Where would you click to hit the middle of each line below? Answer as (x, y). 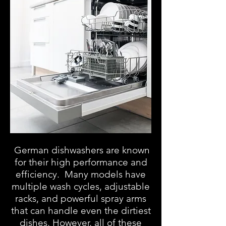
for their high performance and (81, 162)
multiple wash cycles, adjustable (81, 186)
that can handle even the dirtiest (81, 211)
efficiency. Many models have (81, 174)
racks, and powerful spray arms (81, 199)
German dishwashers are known (81, 150)
